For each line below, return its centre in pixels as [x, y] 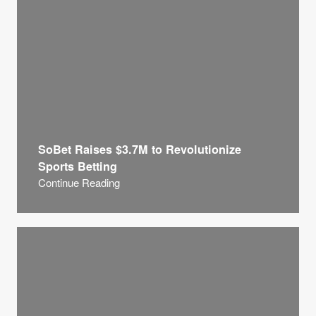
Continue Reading [79, 182]
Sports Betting [78, 166]
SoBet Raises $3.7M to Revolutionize [140, 149]
